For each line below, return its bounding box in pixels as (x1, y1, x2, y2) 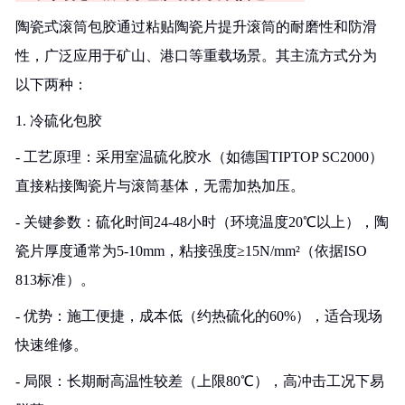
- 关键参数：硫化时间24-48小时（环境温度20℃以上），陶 (15, 214, 389, 230)
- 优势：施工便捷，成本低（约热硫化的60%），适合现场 (15, 308, 382, 324)
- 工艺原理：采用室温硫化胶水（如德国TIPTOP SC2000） (15, 149, 383, 165)
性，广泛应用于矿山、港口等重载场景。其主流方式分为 (15, 48, 377, 63)
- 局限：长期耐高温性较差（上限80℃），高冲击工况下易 (15, 373, 384, 389)
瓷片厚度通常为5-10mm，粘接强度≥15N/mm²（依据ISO (15, 243, 367, 259)
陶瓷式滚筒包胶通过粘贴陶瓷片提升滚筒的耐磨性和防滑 (15, 19, 377, 34)
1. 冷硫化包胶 (15, 113, 102, 128)
